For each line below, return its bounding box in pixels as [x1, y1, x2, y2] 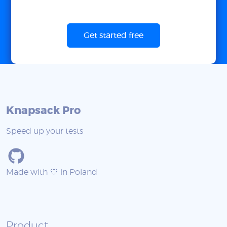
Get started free [84, 31, 143, 40]
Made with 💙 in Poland [6, 168, 97, 177]
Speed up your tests [6, 127, 83, 136]
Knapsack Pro [6, 105, 81, 117]
